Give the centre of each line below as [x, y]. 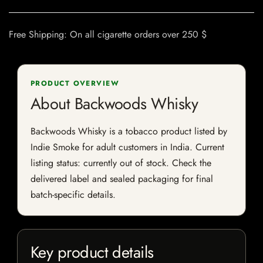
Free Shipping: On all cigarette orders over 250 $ [108, 35]
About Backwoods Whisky [114, 104]
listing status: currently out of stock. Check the [121, 163]
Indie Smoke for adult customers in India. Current [127, 147]
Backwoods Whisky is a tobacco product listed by [129, 131]
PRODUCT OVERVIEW [75, 84]
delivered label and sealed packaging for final [122, 179]
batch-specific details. [73, 195]
